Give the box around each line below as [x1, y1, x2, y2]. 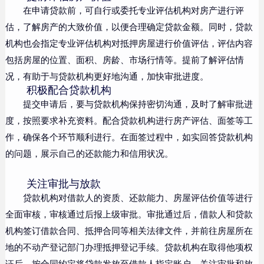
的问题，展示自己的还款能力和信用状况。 [5, 149, 173, 159]
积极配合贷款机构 [26, 84, 111, 96]
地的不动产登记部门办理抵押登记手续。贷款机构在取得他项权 [5, 243, 253, 252]
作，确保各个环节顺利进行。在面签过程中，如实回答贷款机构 [5, 133, 253, 142]
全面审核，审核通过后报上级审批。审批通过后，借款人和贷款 [5, 210, 253, 219]
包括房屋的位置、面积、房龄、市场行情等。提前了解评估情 [5, 55, 244, 65]
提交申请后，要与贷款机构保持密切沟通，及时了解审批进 [22, 100, 253, 109]
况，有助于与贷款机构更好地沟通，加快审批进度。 [5, 72, 209, 81]
